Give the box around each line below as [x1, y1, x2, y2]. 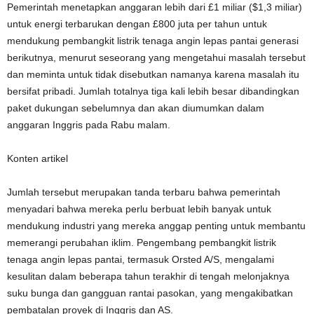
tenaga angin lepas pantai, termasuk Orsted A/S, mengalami [7, 254, 274, 265]
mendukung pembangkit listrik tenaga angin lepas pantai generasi [7, 35, 299, 46]
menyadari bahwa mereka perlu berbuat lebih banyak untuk [7, 203, 271, 214]
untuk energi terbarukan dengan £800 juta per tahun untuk [7, 18, 267, 29]
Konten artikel [7, 153, 68, 164]
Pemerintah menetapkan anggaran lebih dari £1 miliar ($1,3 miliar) [7, 1, 302, 13]
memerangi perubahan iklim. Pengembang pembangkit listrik [7, 237, 276, 248]
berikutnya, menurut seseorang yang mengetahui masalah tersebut [7, 52, 306, 63]
